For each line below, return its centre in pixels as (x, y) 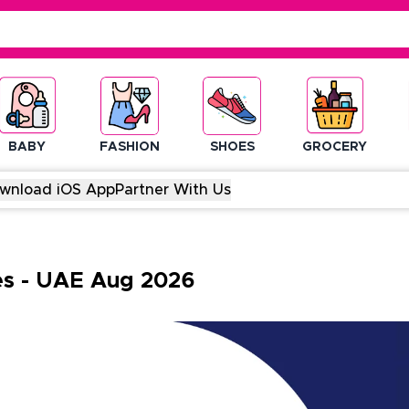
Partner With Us (173, 190)
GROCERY (335, 147)
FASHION (129, 147)
